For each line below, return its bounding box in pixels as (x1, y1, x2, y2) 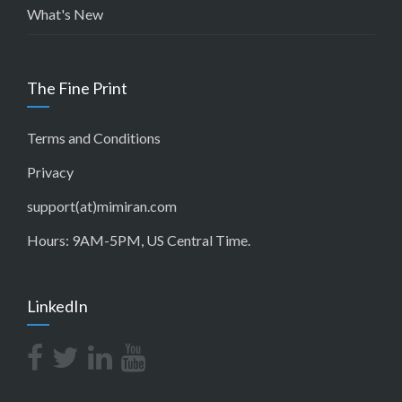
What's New (27, 5, 103, 22)
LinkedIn (27, 296, 88, 316)
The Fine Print (27, 78, 127, 98)
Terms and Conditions (27, 129, 161, 146)
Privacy (27, 163, 74, 180)
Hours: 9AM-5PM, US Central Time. (27, 232, 250, 249)
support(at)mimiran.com (27, 197, 177, 214)
